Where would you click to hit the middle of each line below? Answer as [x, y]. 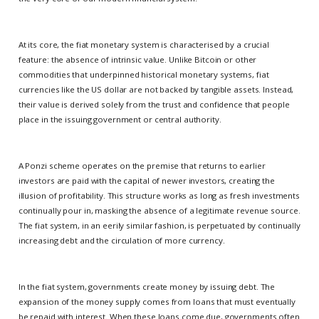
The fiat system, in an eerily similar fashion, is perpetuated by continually [159, 226]
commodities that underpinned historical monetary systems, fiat [143, 74]
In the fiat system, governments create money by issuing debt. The [147, 287]
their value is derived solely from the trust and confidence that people [154, 104]
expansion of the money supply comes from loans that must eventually [157, 302]
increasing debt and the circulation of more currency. [121, 241]
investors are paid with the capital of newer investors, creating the [146, 181]
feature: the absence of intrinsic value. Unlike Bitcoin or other [137, 59]
